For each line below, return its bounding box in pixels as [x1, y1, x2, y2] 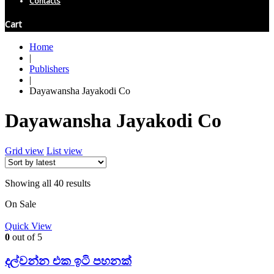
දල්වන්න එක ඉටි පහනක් [5, 254, 131, 267]
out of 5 [10, 231, 42, 242]
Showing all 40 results [5, 177, 91, 188]
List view [46, 145, 83, 156]
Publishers [29, 64, 69, 75]
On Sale [5, 198, 36, 209]
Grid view [5, 145, 44, 156]
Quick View [5, 220, 52, 231]
